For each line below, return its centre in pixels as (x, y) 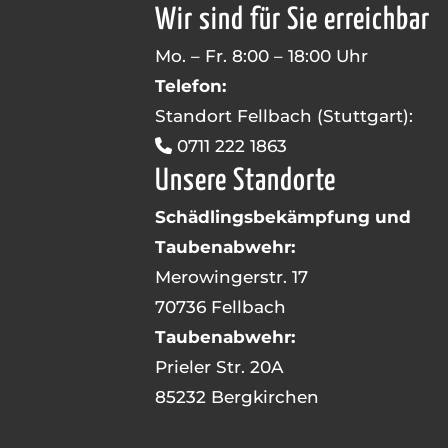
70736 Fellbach (220, 307)
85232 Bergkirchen (236, 397)
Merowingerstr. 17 (231, 277)
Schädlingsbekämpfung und (282, 217)
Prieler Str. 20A (218, 367)
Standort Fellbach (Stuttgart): (283, 116)
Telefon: (190, 86)
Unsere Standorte (245, 181)
